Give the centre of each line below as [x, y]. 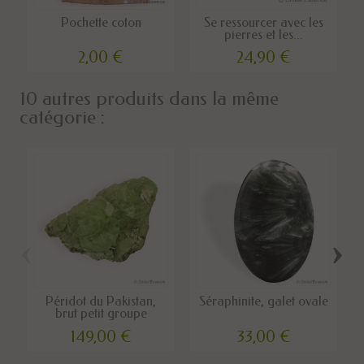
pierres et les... [263, 34]
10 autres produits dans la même [149, 99]
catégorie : [62, 117]
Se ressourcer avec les [263, 22]
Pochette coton [101, 22]
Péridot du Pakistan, [101, 301]
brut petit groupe [101, 314]
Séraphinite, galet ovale [263, 301]
